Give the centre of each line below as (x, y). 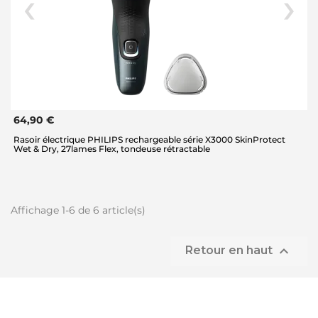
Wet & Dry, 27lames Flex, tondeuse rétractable (112, 149)
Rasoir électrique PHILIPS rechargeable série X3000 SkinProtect (149, 140)
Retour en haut (230, 251)
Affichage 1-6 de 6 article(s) (78, 210)
